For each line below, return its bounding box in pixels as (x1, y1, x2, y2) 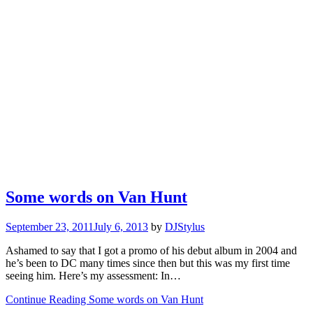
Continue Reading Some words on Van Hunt (6, 293, 203, 305)
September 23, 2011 (6, 220, 94, 233)
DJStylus (165, 220, 205, 233)
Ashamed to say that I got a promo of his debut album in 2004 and (6, 244, 297, 256)
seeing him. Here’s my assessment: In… (6, 269, 181, 282)
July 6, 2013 (94, 220, 148, 233)
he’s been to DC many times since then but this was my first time (6, 256, 290, 269)
